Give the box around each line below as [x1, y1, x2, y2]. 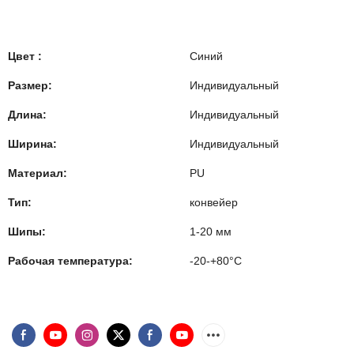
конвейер [190, 196, 238, 209]
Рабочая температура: [8, 254, 133, 267]
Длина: [8, 108, 47, 121]
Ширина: [8, 137, 57, 150]
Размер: [8, 79, 52, 92]
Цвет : [8, 50, 42, 62]
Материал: [8, 167, 67, 179]
